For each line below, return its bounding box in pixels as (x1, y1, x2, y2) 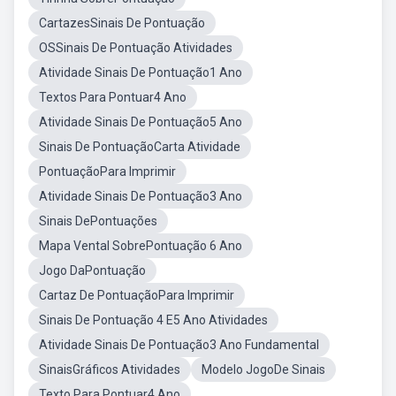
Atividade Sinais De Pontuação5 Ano (39, 115, 242, 129)
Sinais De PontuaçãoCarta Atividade (39, 140, 240, 154)
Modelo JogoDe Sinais (202, 362, 325, 377)
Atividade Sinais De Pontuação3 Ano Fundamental (39, 338, 319, 352)
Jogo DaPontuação (39, 263, 146, 278)
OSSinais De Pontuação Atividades (39, 41, 232, 55)
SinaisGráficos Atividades (39, 362, 180, 377)
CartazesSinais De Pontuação (39, 16, 205, 30)
